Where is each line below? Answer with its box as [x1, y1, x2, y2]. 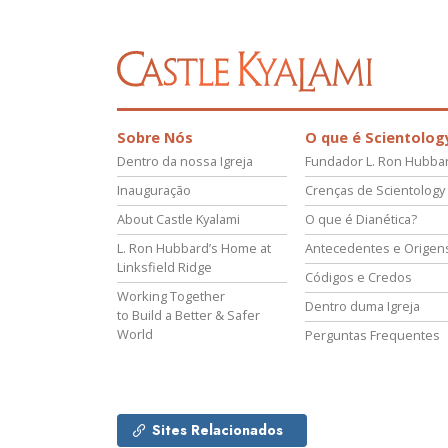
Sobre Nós [117, 128, 193, 148]
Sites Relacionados [152, 420, 283, 441]
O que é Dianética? [305, 210, 417, 229]
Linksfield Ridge [117, 258, 212, 277]
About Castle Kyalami [117, 210, 240, 229]
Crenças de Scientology [305, 181, 445, 200]
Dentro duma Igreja [305, 297, 420, 316]
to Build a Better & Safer [117, 306, 260, 325]
